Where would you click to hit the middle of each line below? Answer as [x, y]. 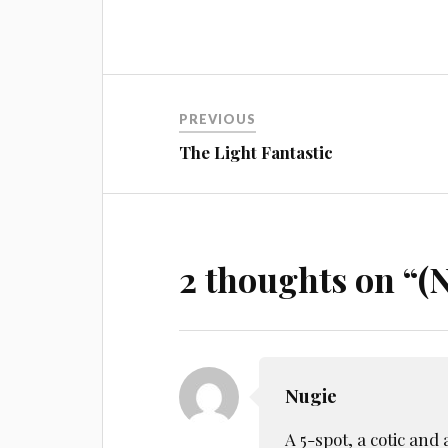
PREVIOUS [218, 118]
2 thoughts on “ [299, 278]
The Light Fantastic [256, 151]
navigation [167, 130]
